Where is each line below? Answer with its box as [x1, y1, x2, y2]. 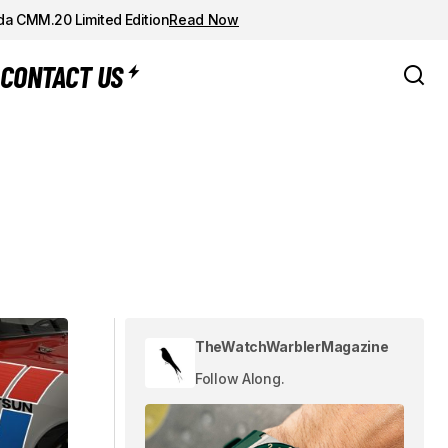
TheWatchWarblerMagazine [195, 338, 389, 355]
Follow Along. [195, 370, 285, 387]
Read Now [169, 10, 239, 28]
